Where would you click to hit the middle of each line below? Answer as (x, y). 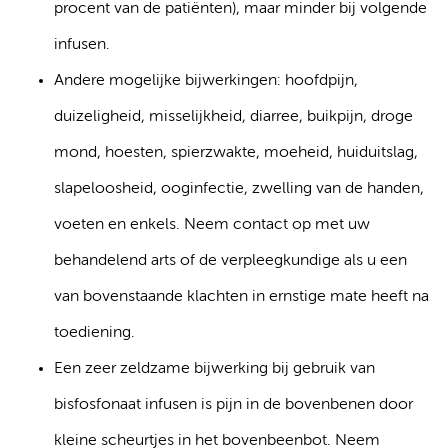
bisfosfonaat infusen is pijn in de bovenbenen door (233, 405)
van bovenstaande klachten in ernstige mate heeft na (241, 297)
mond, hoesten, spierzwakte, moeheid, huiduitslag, (236, 153)
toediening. (94, 333)
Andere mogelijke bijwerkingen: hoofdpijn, (206, 81)
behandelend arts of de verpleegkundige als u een (230, 261)
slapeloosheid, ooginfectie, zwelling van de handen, (239, 189)
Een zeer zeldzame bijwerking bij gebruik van (214, 369)
